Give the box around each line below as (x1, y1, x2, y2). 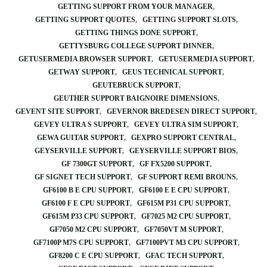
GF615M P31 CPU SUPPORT (137, 199, 229, 207)
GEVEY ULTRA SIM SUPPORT (134, 120, 237, 129)
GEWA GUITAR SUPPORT (36, 133, 124, 142)
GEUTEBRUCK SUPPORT (92, 81, 179, 89)
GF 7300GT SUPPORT (61, 160, 132, 168)
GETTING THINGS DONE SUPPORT (74, 29, 196, 37)
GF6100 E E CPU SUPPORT (139, 186, 228, 194)
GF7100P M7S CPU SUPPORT (33, 238, 129, 247)
